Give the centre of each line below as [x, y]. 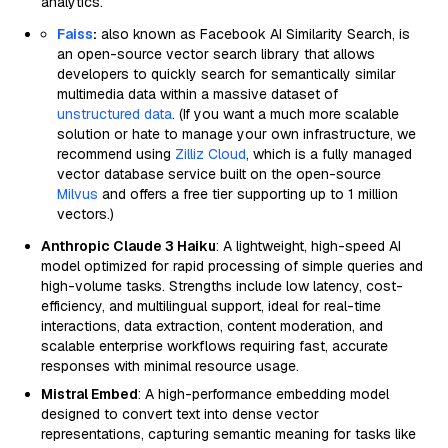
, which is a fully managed [329, 154]
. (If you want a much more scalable [285, 114]
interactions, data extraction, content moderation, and [212, 326]
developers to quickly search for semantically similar [226, 74]
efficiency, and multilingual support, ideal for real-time [211, 306]
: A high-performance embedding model [263, 394]
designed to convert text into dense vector [180, 414]
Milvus [77, 194]
